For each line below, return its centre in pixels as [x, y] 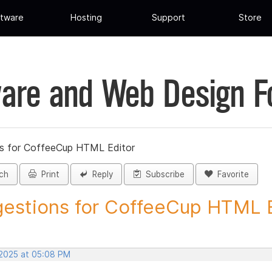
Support [168, 18]
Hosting [87, 18]
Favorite [231, 175]
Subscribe [163, 175]
